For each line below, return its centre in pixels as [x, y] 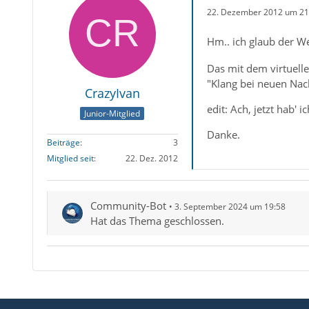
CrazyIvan [112, 93]
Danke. [223, 135]
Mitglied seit [70, 159]
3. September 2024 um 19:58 [230, 207]
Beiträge [63, 143]
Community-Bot [128, 206]
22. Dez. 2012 [151, 159]
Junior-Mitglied [112, 114]
